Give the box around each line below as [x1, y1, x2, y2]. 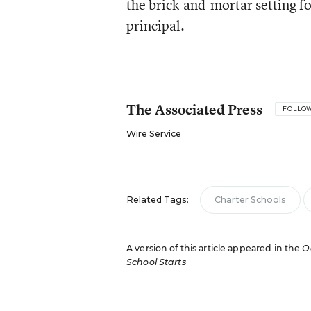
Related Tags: [126, 194, 189, 205]
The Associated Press [126, 100, 262, 119]
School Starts [126, 257, 186, 267]
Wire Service [126, 128, 181, 139]
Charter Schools [214, 194, 286, 205]
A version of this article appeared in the [126, 243, 303, 253]
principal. [126, 16, 185, 35]
